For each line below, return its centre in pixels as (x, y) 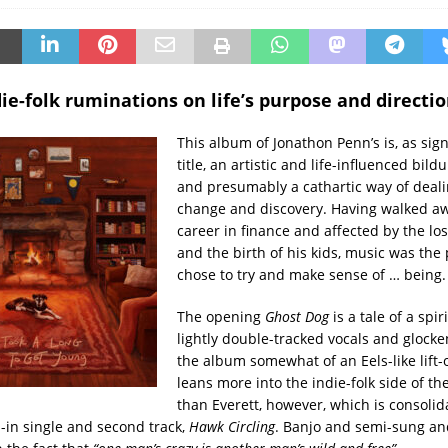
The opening (220, 316)
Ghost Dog (296, 316)
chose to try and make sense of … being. (311, 274)
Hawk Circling (231, 426)
